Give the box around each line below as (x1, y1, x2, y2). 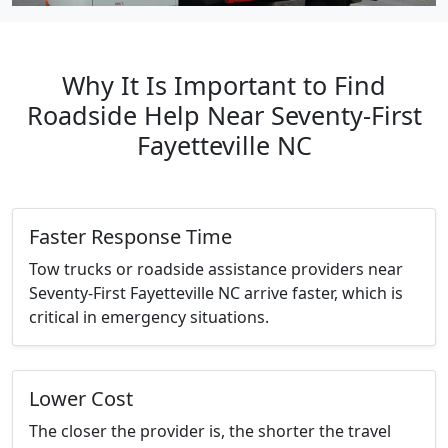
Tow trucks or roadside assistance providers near (29, 258, 403, 281)
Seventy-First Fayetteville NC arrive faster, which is (29, 282, 403, 305)
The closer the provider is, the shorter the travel (29, 420, 391, 443)
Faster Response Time (29, 223, 232, 251)
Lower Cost (29, 385, 133, 413)
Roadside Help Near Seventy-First (26, 98, 422, 133)
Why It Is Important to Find (62, 68, 386, 103)
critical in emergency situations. (29, 306, 269, 329)
